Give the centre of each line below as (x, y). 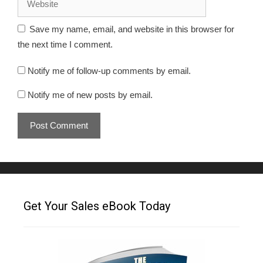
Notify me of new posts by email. (90, 95)
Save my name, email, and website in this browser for (132, 29)
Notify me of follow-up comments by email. (109, 70)
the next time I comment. (65, 44)
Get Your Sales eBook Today (97, 206)
